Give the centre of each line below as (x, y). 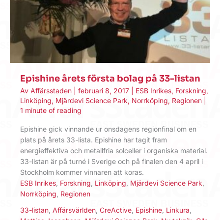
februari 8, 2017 (105, 90)
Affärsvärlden (74, 210)
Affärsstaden (52, 90)
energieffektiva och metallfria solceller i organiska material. (114, 150)
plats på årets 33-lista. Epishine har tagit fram (94, 139)
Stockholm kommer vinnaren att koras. (82, 172)
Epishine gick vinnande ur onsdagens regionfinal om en (108, 129)
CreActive (116, 210)
